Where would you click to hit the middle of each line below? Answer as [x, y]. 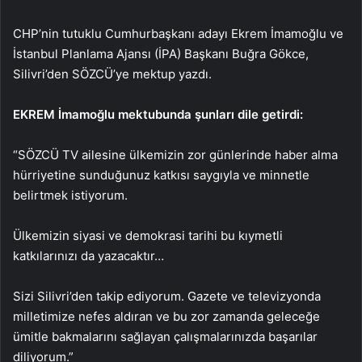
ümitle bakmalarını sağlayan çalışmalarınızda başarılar [165, 336]
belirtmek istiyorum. [70, 195]
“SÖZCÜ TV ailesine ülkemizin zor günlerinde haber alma [175, 154]
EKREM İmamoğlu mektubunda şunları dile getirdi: [158, 114]
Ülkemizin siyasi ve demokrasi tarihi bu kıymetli [148, 235]
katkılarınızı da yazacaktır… [88, 255]
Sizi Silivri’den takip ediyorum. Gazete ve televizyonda [167, 296]
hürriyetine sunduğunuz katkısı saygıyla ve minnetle [161, 175]
